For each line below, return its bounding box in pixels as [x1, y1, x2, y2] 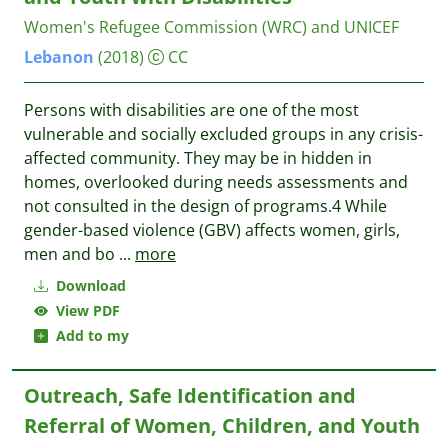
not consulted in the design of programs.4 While [24, 195, 387, 217]
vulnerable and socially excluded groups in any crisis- [24, 123, 423, 145]
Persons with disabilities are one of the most [24, 99, 359, 121]
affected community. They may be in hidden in [24, 147, 372, 169]
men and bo [24, 243, 119, 265]
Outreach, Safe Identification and [24, 382, 356, 409]
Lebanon [24, 46, 94, 68]
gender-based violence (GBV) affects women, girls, [24, 219, 400, 241]
